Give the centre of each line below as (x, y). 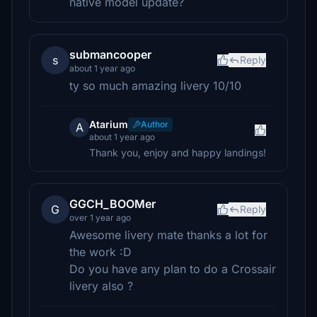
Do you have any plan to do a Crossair (173, 269)
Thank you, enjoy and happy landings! (178, 152)
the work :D (100, 252)
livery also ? (101, 286)
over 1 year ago (100, 218)
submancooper (110, 54)
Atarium (109, 124)
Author (155, 124)
